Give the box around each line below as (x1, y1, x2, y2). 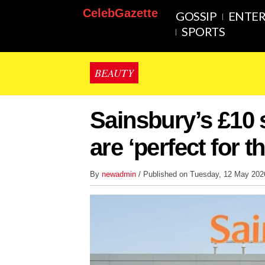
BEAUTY (95, 66, 134, 80)
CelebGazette (83, 7, 158, 20)
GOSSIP (176, 9, 217, 23)
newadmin (102, 170, 138, 179)
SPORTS (182, 24, 225, 38)
